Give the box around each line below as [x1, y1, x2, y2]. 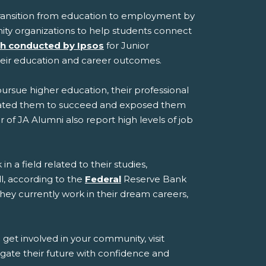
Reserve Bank [121, 173, 186, 185]
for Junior [104, 40, 149, 52]
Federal [85, 173, 121, 185]
